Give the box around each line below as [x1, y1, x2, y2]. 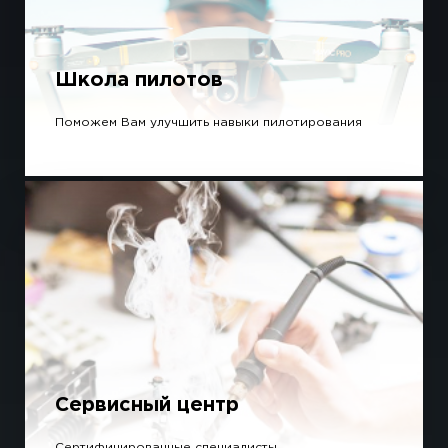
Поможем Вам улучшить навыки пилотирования [55, 117, 362, 129]
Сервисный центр [55, 396, 239, 415]
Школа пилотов [55, 71, 223, 90]
